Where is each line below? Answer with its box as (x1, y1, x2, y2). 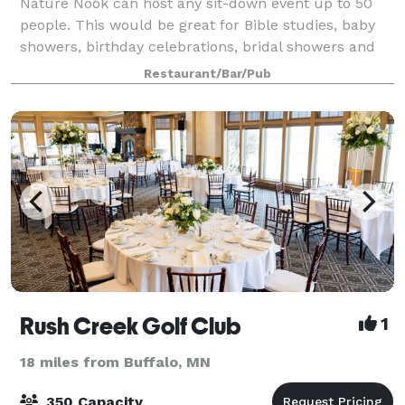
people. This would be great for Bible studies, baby (20, 15, 375, 33)
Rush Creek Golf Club (20, 312, 240, 340)
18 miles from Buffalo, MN (20, 353, 211, 371)
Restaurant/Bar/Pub (143, 66, 271, 80)
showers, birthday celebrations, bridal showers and (20, 37, 375, 55)
